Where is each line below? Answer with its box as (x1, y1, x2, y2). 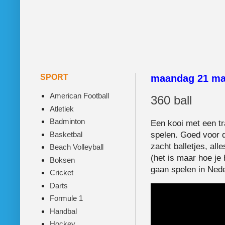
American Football (49, 91, 109, 100)
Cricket (49, 168, 73, 177)
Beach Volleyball (49, 143, 103, 152)
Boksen (49, 155, 75, 164)
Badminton (49, 117, 85, 126)
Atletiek (49, 104, 74, 113)
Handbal (49, 206, 77, 215)
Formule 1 (49, 194, 83, 203)
